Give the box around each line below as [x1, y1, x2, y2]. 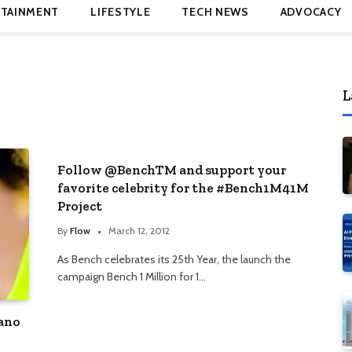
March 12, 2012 [108, 225, 170, 236]
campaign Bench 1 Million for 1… [57, 269, 206, 284]
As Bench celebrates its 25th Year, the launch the [57, 252, 291, 266]
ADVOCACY [280, 5, 342, 19]
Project [57, 198, 102, 214]
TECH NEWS [181, 5, 249, 19]
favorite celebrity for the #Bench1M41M [57, 180, 309, 196]
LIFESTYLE [90, 5, 151, 19]
